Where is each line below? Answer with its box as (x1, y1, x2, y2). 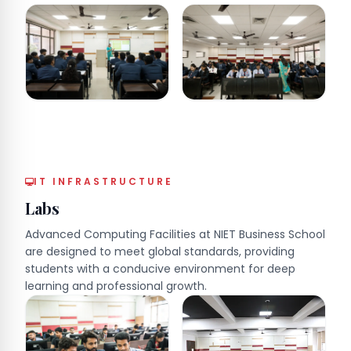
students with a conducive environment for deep (25, 261, 295, 277)
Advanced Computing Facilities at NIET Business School (25, 226, 325, 243)
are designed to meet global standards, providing (25, 244, 295, 260)
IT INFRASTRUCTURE (34, 175, 173, 189)
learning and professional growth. (25, 278, 207, 295)
